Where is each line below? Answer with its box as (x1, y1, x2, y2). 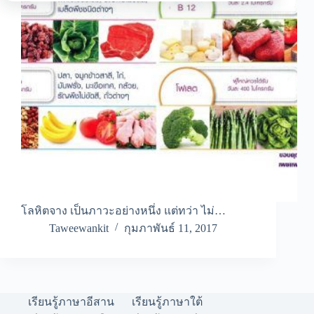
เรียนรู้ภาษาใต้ (132, 296, 203, 308)
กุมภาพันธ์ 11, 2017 (124, 222, 217, 235)
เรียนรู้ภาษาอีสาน (28, 296, 114, 308)
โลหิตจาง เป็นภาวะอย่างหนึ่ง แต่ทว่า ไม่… (21, 205, 226, 217)
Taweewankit (49, 222, 109, 235)
